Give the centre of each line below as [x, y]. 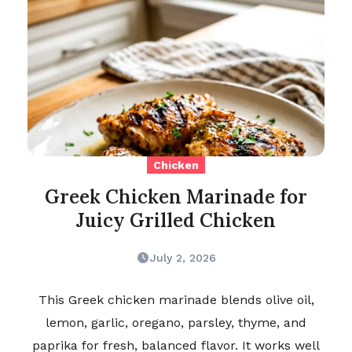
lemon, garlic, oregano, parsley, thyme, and [176, 323]
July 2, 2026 [183, 258]
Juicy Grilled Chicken [176, 221]
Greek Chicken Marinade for [176, 197]
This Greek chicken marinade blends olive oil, [176, 300]
